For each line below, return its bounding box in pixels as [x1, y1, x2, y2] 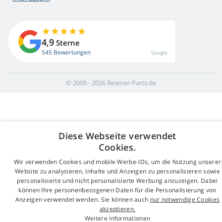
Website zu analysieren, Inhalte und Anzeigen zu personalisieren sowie [15, 167, 220, 175]
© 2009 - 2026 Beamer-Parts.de [66, 78, 156, 88]
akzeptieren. [99, 205, 136, 213]
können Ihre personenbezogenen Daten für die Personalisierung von [18, 186, 217, 194]
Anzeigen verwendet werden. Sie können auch [15, 195, 150, 204]
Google [151, 49, 167, 56]
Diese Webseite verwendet [58, 130, 176, 142]
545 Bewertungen [42, 48, 91, 57]
